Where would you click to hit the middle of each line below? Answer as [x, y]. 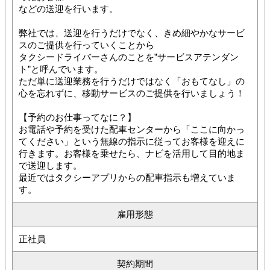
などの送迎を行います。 [68, 8]
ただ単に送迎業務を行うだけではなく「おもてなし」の [131, 81]
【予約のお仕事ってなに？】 [77, 117]
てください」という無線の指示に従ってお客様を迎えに [131, 141]
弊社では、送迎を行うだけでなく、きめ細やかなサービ [131, 33]
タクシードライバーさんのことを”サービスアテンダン [128, 57]
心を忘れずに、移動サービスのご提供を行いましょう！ [131, 93]
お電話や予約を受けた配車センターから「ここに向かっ [131, 129]
